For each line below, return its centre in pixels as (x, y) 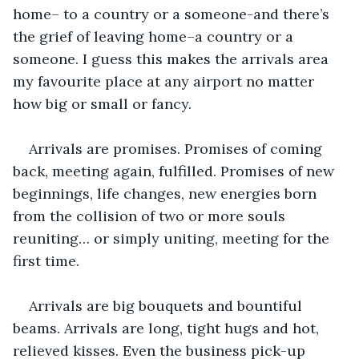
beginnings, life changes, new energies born (167, 193)
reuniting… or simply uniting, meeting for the (173, 238)
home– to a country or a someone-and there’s (173, 14)
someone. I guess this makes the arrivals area (173, 58)
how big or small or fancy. (102, 103)
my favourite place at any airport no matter (165, 81)
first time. (46, 260)
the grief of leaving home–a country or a (155, 36)
